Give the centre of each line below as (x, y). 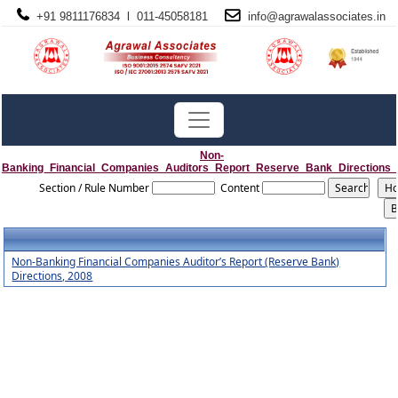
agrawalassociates (326, 16)
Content (239, 188)
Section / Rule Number (94, 188)
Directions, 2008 (52, 276)
